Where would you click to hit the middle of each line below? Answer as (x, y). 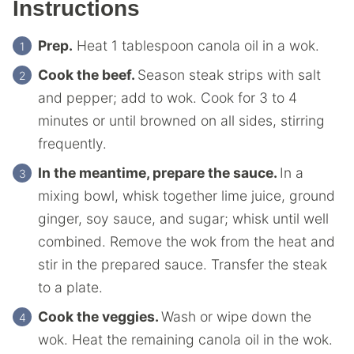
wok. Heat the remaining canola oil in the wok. (185, 339)
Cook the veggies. (100, 316)
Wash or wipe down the (236, 316)
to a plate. (70, 287)
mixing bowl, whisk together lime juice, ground (186, 196)
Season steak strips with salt (229, 75)
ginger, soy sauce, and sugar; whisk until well (183, 218)
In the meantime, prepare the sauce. (159, 173)
